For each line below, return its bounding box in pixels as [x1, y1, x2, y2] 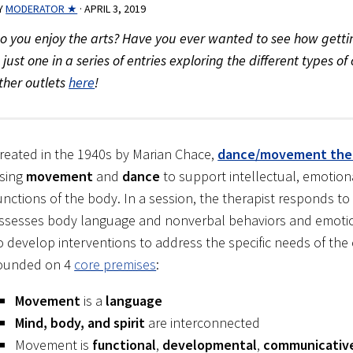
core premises [74, 255, 157, 274]
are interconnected [145, 314, 261, 333]
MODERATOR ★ [6, 2, 78, 17]
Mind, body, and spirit [15, 314, 146, 333]
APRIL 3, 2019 [84, 2, 147, 17]
